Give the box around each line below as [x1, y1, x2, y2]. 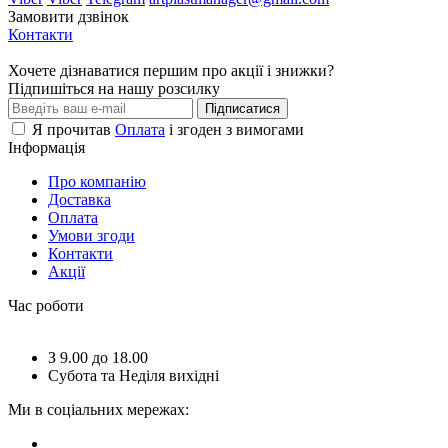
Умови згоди [48, 226, 135, 244]
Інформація [8, 138, 85, 156]
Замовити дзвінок [8, 7, 129, 25]
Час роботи [8, 296, 84, 314]
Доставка [48, 190, 111, 208]
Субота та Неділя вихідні [48, 366, 219, 384]
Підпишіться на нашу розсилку [8, 79, 220, 97]
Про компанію [48, 172, 146, 190]
